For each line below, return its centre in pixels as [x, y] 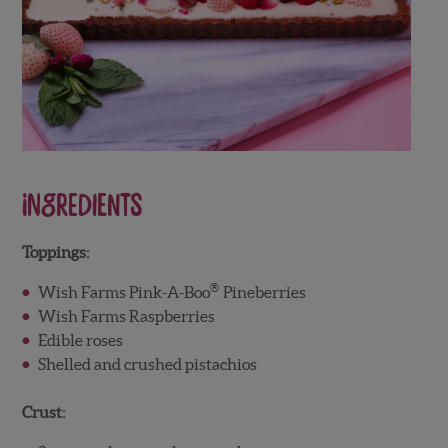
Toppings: [55, 251]
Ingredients [81, 205]
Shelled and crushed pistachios [147, 363]
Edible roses [80, 339]
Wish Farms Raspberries [126, 315]
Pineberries [262, 291]
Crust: [43, 411]
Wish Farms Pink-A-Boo [123, 291]
